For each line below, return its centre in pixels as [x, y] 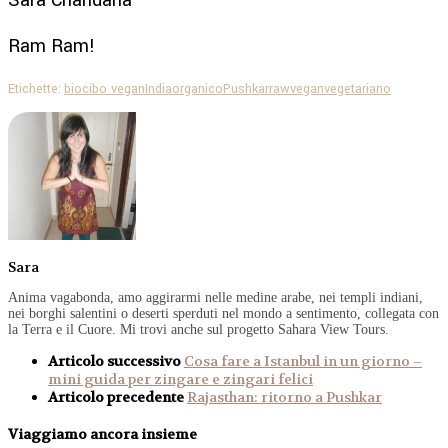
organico [197, 88]
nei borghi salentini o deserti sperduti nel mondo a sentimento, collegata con [223, 314]
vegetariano [357, 88]
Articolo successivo [116, 361]
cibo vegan [113, 88]
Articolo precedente [117, 397]
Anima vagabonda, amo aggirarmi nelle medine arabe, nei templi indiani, [215, 298]
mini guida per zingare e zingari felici [180, 379]
